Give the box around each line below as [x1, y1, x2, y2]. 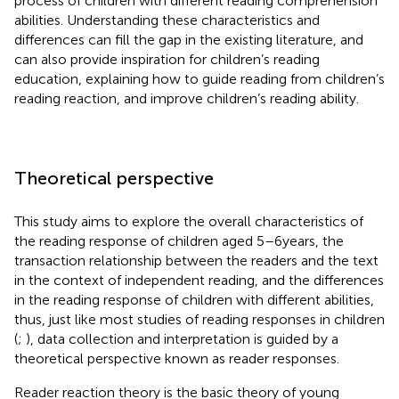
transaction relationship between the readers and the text [14, 251, 379, 269]
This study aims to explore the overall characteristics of [14, 212, 363, 230]
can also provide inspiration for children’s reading [14, 50, 320, 68]
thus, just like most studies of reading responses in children [14, 310, 385, 328]
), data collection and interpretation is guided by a [26, 330, 338, 347]
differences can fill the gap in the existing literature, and [14, 30, 363, 48]
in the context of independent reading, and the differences [14, 271, 384, 289]
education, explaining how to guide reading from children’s [14, 69, 385, 87]
